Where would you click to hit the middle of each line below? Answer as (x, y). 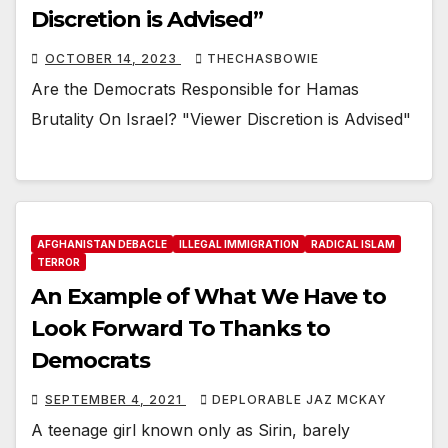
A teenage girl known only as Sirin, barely (190, 429)
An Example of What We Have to (209, 296)
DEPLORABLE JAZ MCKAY (299, 399)
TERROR (58, 261)
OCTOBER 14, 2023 (113, 59)
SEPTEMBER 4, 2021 (115, 399)
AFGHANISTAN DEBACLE (102, 243)
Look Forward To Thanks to (180, 328)
